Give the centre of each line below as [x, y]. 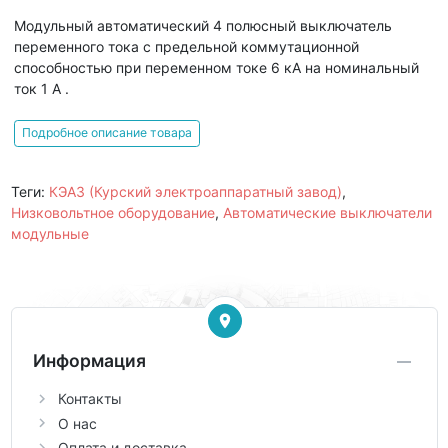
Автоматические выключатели [327, 212]
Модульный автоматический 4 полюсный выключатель [203, 25]
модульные [49, 233]
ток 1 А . [41, 88]
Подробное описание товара [107, 133]
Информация [89, 361]
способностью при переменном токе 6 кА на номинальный [216, 67]
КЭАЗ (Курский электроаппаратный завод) [195, 191]
